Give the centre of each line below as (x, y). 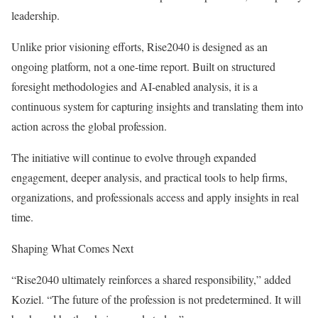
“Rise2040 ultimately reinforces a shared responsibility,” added (151, 279)
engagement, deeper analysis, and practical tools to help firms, (149, 177)
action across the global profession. (89, 126)
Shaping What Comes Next (72, 248)
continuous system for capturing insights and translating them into (157, 106)
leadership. (35, 15)
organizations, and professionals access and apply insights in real (155, 197)
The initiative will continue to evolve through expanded (134, 157)
